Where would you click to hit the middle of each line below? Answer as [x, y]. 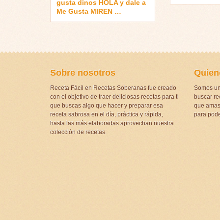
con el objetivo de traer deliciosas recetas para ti [114, 96]
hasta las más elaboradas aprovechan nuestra [112, 123]
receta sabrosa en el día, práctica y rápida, [107, 114]
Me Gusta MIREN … [89, 11]
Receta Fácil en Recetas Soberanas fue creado [113, 88]
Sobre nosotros [83, 72]
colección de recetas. [78, 132]
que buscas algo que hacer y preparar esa [107, 105]
